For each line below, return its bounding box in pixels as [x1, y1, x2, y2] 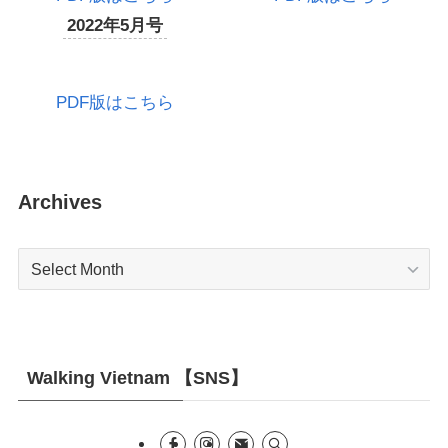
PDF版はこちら [55, 92, 174, 112]
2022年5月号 [66, 15, 163, 35]
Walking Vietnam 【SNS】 [26, 367, 248, 388]
